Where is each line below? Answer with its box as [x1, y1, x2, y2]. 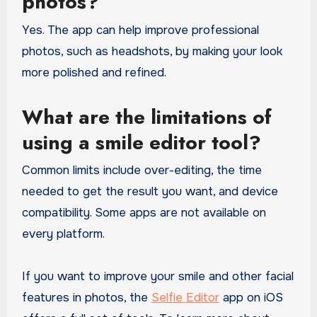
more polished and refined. [21, 64, 166, 80]
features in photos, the [21, 290, 151, 306]
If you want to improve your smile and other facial [21, 269, 294, 284]
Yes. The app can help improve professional [21, 22, 259, 38]
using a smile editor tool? [21, 127, 261, 157]
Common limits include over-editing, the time [21, 163, 262, 178]
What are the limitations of [21, 102, 272, 132]
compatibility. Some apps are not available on [21, 205, 266, 221]
